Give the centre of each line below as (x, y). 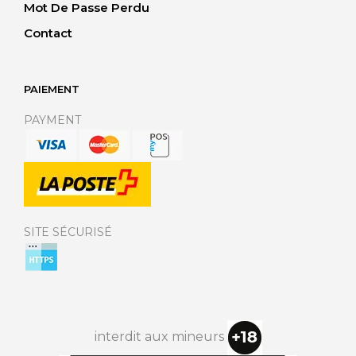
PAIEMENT (52, 89)
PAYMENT (52, 120)
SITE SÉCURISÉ (68, 232)
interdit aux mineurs (161, 337)
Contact (48, 33)
